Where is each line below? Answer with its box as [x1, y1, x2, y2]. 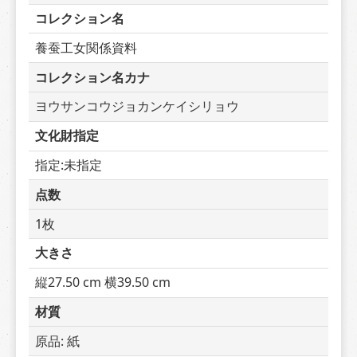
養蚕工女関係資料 [35, 38, 137, 57]
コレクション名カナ [35, 68, 150, 86]
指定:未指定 [35, 155, 102, 174]
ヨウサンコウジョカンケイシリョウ [35, 97, 239, 116]
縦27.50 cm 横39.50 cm [35, 273, 171, 292]
